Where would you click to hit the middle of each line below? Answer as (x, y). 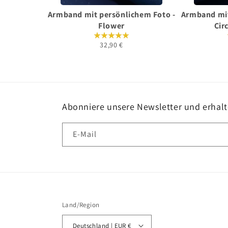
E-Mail (85, 134)
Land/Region (81, 205)
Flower (111, 26)
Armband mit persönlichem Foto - (111, 15)
